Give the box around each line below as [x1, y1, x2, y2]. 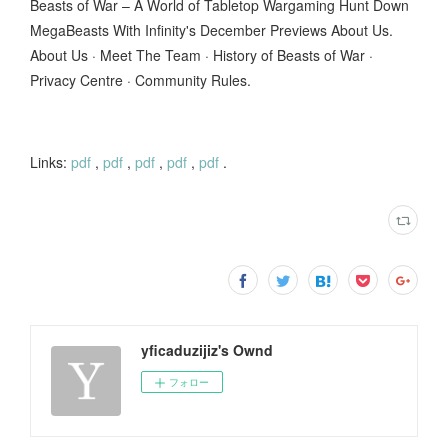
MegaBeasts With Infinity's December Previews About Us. [30, 19, 393, 40]
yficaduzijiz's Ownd [141, 339, 273, 360]
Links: [30, 151, 67, 172]
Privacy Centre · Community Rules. [30, 69, 251, 90]
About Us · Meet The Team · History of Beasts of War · [30, 44, 373, 65]
